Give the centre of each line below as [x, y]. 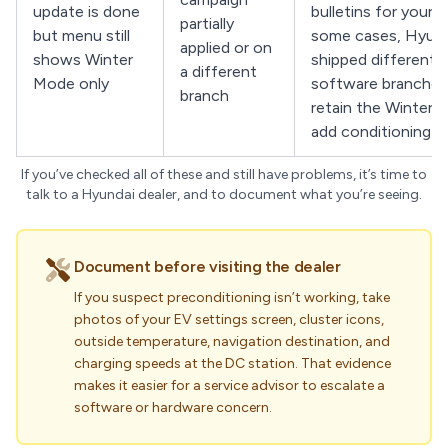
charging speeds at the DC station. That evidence [232, 363]
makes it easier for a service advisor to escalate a [229, 385]
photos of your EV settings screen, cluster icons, [229, 319]
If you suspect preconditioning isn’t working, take [232, 297]
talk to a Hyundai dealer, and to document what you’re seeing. [224, 194]
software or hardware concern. [173, 407]
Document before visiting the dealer [207, 266]
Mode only [71, 83]
